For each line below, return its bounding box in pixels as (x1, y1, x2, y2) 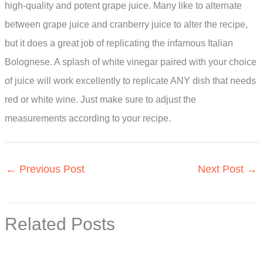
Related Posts (5, 214, 115, 234)
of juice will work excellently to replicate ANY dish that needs (5, 75, 256, 86)
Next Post (198, 163, 247, 175)
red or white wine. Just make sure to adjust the (5, 94, 196, 104)
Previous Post (16, 163, 85, 175)
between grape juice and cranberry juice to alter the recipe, (5, 19, 248, 29)
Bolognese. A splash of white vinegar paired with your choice (5, 56, 257, 67)
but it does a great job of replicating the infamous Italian (5, 38, 233, 48)
